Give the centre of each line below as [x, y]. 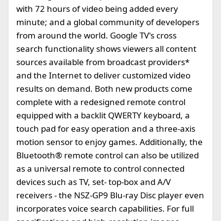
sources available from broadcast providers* [103, 62]
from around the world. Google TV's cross [96, 35]
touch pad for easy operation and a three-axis [106, 129]
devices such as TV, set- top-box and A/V [93, 182]
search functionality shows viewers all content [106, 49]
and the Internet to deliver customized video [103, 75]
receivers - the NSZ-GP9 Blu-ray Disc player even [110, 195]
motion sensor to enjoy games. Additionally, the [110, 142]
